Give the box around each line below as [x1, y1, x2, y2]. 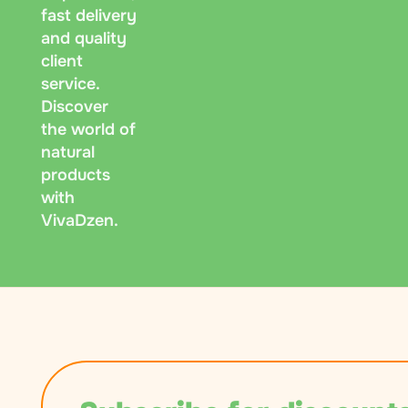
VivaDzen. [41, 210, 118, 230]
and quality [41, 28, 127, 48]
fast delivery [41, 5, 137, 25]
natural [41, 142, 95, 162]
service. [41, 74, 99, 94]
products [41, 165, 110, 185]
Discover [41, 97, 108, 117]
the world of [41, 119, 136, 139]
